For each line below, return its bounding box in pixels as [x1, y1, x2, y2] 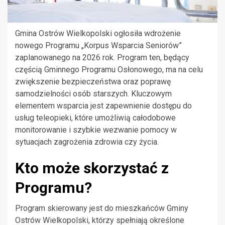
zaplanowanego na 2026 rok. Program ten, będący [15, 53, 189, 63]
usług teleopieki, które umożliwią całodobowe [15, 113, 176, 123]
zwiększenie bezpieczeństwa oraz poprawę [15, 77, 171, 87]
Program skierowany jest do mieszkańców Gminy [15, 203, 188, 213]
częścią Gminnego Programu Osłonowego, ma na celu [15, 65, 203, 75]
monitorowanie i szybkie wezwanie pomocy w [15, 125, 177, 135]
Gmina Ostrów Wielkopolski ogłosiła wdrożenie [15, 29, 181, 39]
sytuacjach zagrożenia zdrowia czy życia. [15, 137, 159, 147]
